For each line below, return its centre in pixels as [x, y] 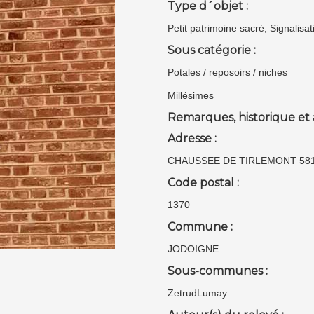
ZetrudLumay [197, 293]
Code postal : [203, 183]
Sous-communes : [218, 271]
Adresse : [192, 138]
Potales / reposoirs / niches [227, 72]
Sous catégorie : [212, 50]
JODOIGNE [193, 249]
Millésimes [191, 95]
